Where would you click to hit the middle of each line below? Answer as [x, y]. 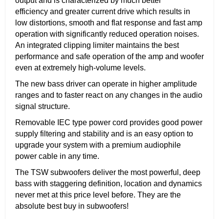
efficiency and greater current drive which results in [103, 11]
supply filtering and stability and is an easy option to [104, 133]
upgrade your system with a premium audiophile [98, 145]
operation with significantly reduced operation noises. [107, 34]
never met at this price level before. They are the [98, 195]
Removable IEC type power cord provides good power [109, 122]
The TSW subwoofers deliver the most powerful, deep [108, 172]
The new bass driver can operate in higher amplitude [106, 84]
